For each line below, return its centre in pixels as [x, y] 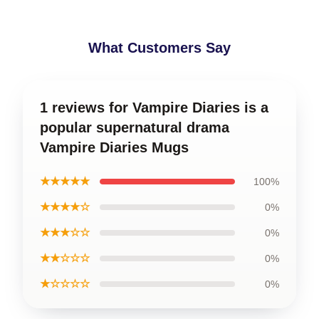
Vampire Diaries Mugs [114, 147]
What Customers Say [159, 48]
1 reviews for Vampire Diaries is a [154, 108]
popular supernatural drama [135, 127]
